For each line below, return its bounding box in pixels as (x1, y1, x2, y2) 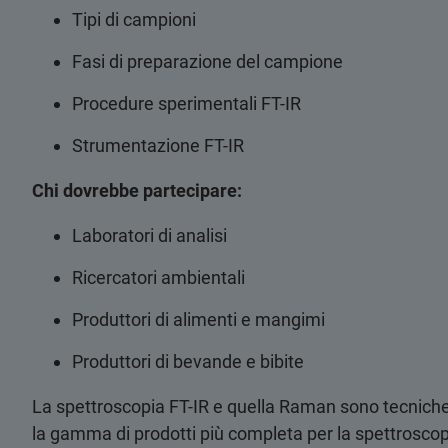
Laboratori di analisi (72, 225, 227, 246)
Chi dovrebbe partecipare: (32, 180, 242, 201)
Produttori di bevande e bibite (72, 351, 304, 372)
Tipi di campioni (72, 9, 196, 30)
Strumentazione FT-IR (72, 135, 244, 156)
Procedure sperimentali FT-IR (72, 93, 301, 114)
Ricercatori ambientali (72, 267, 245, 288)
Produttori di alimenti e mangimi (72, 309, 325, 330)
